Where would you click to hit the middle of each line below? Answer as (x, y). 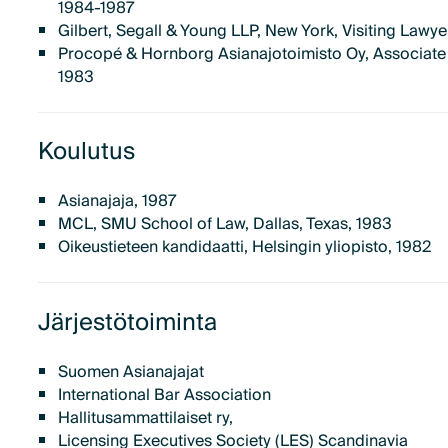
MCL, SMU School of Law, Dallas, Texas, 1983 (224, 224)
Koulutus (87, 152)
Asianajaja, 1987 (117, 201)
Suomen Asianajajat (130, 371)
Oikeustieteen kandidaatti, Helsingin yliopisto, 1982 (244, 247)
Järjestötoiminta (128, 322)
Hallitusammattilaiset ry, (145, 417)
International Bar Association (164, 394)
